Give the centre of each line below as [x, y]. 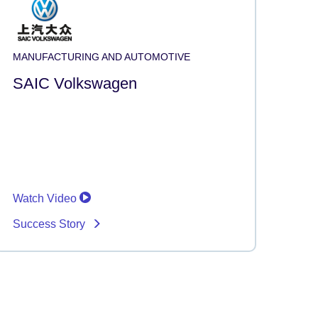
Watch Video [46, 198]
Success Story [50, 224]
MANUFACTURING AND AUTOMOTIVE [102, 56]
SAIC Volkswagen [75, 83]
